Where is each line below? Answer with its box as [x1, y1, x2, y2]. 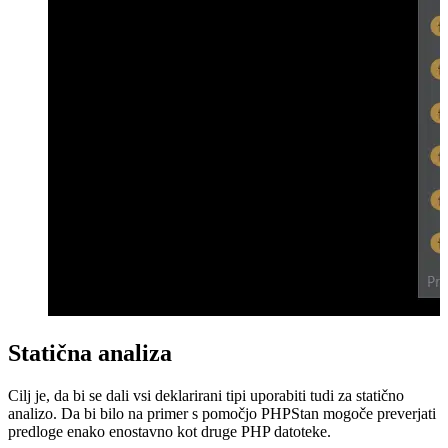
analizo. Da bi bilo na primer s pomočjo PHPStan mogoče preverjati [8, 404, 436, 422]
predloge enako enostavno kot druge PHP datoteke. [8, 422, 331, 440]
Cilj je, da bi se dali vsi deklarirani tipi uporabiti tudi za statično [8, 386, 404, 404]
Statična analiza [8, 339, 172, 366]
